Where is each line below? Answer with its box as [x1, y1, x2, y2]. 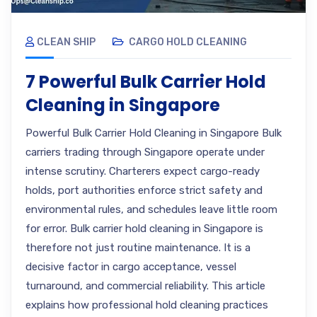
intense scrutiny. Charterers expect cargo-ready [25, 165, 260, 178]
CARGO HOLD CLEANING [129, 36, 247, 48]
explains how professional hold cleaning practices [25, 299, 268, 311]
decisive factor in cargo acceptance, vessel [25, 260, 236, 273]
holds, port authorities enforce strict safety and [25, 184, 263, 197]
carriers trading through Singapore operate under [25, 146, 265, 158]
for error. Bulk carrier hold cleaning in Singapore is [25, 222, 263, 235]
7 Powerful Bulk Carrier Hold [25, 70, 266, 93]
